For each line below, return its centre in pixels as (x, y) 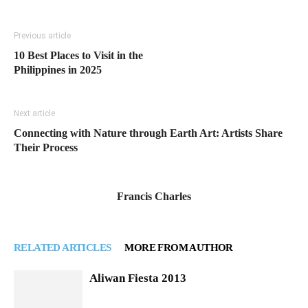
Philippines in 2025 (58, 70)
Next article (34, 114)
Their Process (46, 148)
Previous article (42, 36)
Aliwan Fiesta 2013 (138, 278)
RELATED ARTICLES (63, 248)
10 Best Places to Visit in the (78, 56)
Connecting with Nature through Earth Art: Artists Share (148, 133)
